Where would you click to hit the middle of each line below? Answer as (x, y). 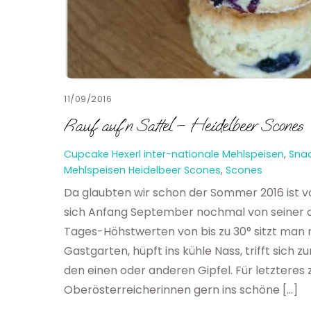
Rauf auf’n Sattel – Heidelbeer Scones (183, 126)
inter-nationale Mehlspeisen (214, 154)
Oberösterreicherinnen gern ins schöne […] (181, 290)
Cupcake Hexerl (102, 154)
